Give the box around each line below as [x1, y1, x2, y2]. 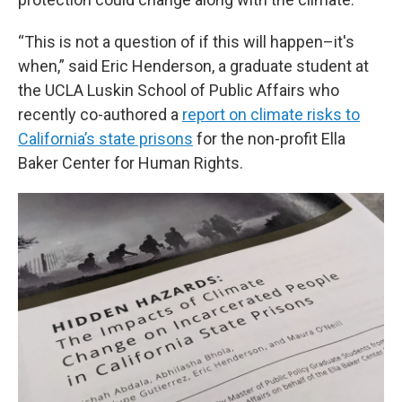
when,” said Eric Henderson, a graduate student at [18, 57, 369, 76]
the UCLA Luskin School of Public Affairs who [18, 81, 339, 100]
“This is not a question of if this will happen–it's [18, 32, 354, 52]
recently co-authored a [18, 105, 182, 125]
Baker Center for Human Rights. [18, 153, 243, 173]
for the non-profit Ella [193, 129, 345, 149]
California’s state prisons [18, 129, 193, 149]
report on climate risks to [182, 105, 360, 125]
